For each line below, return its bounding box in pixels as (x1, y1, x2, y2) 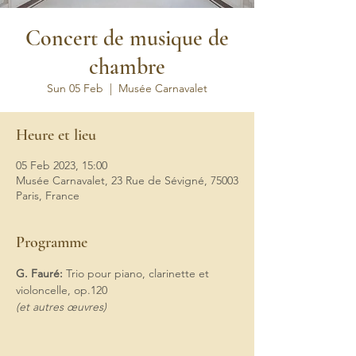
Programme (16, 233, 87, 252)
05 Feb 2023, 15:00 (16, 158, 107, 172)
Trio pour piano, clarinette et (63, 266, 212, 281)
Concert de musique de (25, 25, 229, 52)
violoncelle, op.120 (16, 283, 107, 297)
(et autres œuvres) (16, 300, 106, 314)
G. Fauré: (16, 266, 63, 281)
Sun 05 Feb (47, 81, 103, 95)
